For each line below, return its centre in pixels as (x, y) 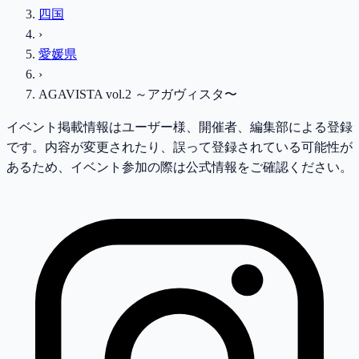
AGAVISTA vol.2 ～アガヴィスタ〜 (138, 94)
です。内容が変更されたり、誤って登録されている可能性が (179, 147)
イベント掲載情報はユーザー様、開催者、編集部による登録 (179, 127)
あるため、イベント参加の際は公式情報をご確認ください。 (179, 167)
